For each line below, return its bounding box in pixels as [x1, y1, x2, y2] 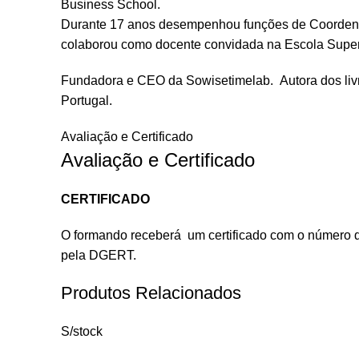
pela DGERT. [61, 248, 136, 262]
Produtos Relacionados [61, 283, 241, 303]
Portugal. [61, 94, 112, 107]
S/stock [61, 325, 103, 338]
